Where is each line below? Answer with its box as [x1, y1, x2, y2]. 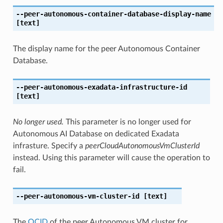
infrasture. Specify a [12, 141, 85, 150]
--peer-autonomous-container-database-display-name [15, 9, 211, 18]
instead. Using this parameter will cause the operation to [12, 153, 210, 162]
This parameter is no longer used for [63, 117, 191, 126]
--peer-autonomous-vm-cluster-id [15, 192, 139, 200]
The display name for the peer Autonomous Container [12, 44, 200, 53]
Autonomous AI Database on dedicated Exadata [12, 129, 179, 138]
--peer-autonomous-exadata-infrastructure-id [15, 83, 187, 91]
